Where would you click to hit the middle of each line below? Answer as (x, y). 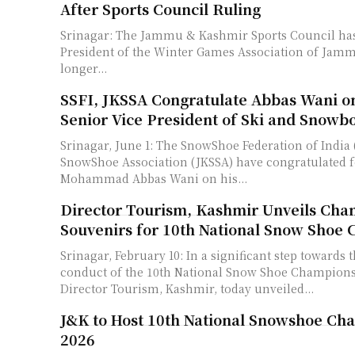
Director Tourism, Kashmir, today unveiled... (187, 288)
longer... (84, 68)
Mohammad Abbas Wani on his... (154, 178)
